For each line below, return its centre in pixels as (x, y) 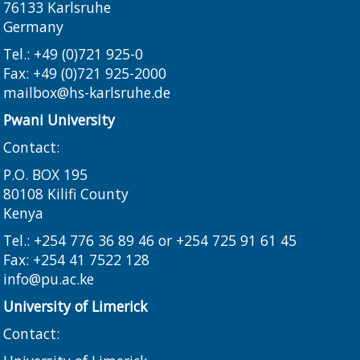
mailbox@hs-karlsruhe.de (87, 93)
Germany (34, 27)
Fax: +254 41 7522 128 (77, 260)
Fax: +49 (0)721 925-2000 (85, 74)
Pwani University (59, 120)
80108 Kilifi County (66, 194)
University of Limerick (76, 307)
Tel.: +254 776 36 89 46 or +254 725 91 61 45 (150, 241)
